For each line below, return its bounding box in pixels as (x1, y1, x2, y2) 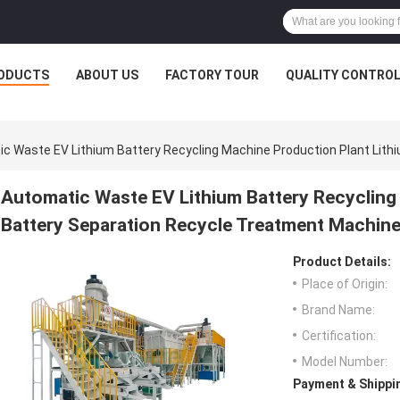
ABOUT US (75, 68, 138, 82)
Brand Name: (302, 303, 375, 318)
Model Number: (302, 354, 387, 370)
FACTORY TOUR (164, 68, 259, 82)
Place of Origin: (302, 277, 387, 292)
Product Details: (293, 254, 391, 270)
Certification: (302, 329, 376, 344)
